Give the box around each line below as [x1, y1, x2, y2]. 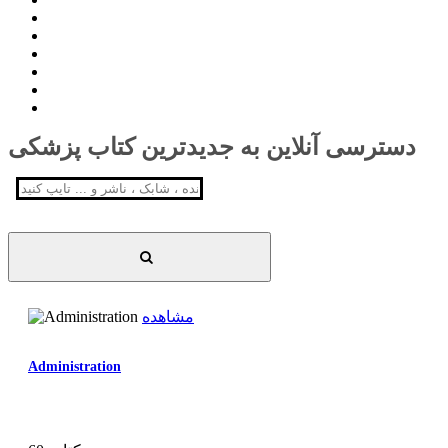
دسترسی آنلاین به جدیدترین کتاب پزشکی [8, 133, 416, 160]
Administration [28, 358, 121, 374]
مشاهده [142, 308, 194, 326]
